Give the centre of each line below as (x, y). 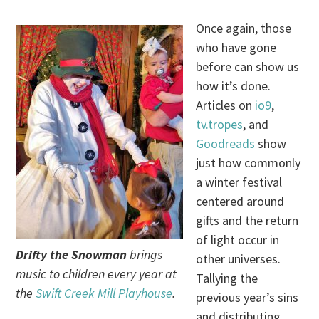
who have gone (236, 48)
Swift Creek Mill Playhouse (104, 293)
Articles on (226, 105)
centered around (240, 202)
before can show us (248, 67)
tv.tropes (220, 125)
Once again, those (244, 28)
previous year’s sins (247, 298)
